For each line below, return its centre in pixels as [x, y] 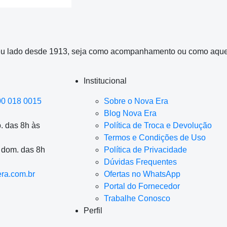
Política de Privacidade [145, 149]
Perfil [93, 210]
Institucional [105, 81]
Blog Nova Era [130, 113]
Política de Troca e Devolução [158, 125]
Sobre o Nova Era [136, 101]
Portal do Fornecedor [142, 186]
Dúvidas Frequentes [140, 162]
